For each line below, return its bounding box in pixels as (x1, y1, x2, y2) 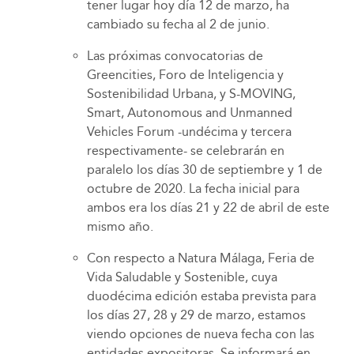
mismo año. (87, 219, 153, 235)
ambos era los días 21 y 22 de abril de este (87, 200, 330, 216)
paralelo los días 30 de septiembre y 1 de (87, 162, 322, 178)
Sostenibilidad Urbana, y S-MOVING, (87, 86, 296, 102)
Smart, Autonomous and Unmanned (87, 105, 292, 121)
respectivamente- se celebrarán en (87, 143, 284, 159)
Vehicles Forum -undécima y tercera (87, 124, 292, 140)
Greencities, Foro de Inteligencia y (87, 67, 284, 83)
